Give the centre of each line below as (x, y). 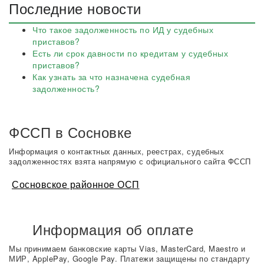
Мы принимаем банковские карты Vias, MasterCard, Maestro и (127, 248)
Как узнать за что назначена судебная (111, 77)
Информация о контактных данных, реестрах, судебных (116, 151)
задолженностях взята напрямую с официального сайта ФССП (130, 161)
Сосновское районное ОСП (76, 184)
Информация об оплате (113, 229)
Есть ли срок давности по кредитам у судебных (130, 53)
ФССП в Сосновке (70, 132)
